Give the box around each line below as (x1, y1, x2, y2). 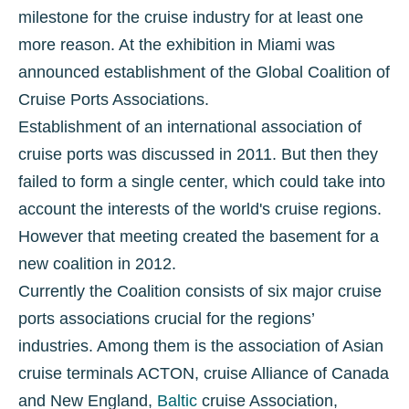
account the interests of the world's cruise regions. (18, 200, 382, 218)
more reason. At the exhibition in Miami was (18, 36, 335, 54)
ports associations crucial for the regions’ (18, 309, 314, 328)
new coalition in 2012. (18, 255, 176, 273)
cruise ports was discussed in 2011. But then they (18, 145, 378, 163)
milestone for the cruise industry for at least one (18, 8, 363, 26)
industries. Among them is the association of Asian (18, 337, 383, 355)
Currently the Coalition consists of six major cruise (18, 282, 382, 300)
